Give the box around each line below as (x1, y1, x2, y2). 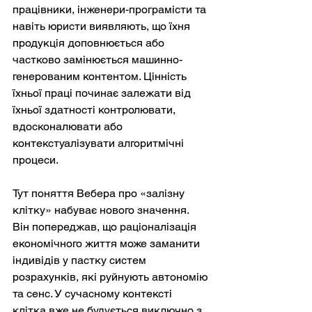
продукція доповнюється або (13, 36, 167, 50)
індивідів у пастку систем (13, 253, 149, 267)
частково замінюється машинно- (13, 53, 182, 67)
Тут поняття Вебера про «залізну (13, 187, 187, 201)
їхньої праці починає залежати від (13, 86, 194, 100)
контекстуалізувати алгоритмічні (13, 136, 187, 150)
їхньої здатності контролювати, (13, 103, 178, 117)
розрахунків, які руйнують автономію (13, 270, 210, 284)
